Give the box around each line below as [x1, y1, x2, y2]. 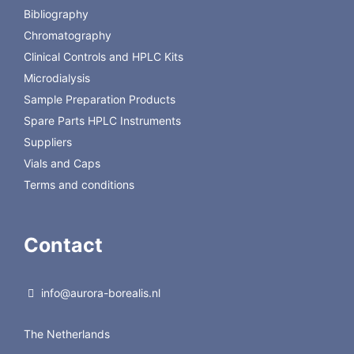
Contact [23, 232, 103, 257]
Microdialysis [23, 71, 90, 85]
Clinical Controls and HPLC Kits [23, 50, 183, 64]
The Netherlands [23, 326, 110, 341]
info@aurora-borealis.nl [37, 285, 160, 299]
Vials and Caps [23, 156, 100, 171]
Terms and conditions [23, 178, 134, 192]
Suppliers [23, 135, 72, 149]
